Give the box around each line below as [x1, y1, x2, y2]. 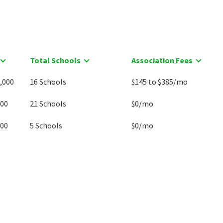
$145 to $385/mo [131, 77, 188, 87]
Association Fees [131, 55, 193, 65]
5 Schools [29, 120, 62, 130]
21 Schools [29, 99, 66, 109]
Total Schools [29, 55, 81, 65]
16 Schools [29, 77, 66, 87]
